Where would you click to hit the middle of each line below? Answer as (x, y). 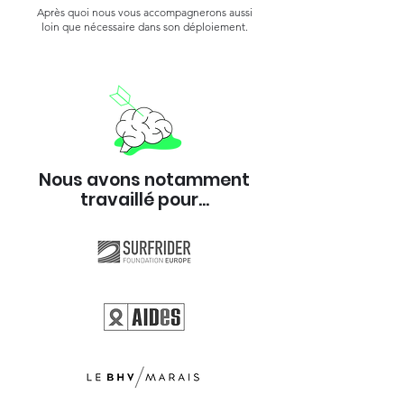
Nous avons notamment (144, 180)
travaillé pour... (144, 200)
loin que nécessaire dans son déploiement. (144, 27)
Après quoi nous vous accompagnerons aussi (144, 12)
